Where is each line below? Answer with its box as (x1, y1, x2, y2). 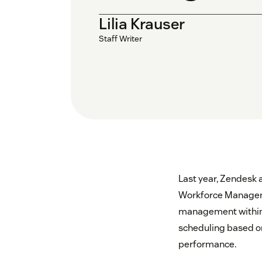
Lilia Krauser (99, 14, 185, 34)
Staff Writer (99, 33, 142, 44)
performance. (178, 238, 236, 251)
